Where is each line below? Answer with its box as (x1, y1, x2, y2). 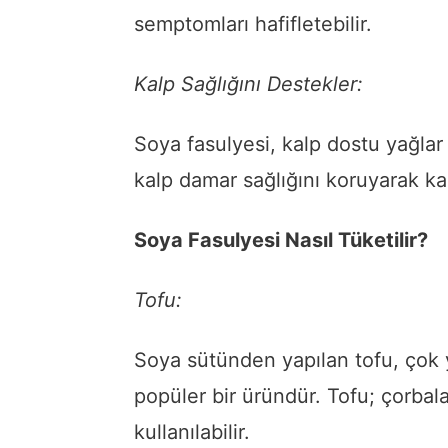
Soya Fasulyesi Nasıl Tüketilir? (134, 228, 428, 253)
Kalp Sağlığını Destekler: (134, 72, 363, 97)
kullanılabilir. (134, 420, 250, 445)
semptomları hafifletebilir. (134, 12, 372, 37)
